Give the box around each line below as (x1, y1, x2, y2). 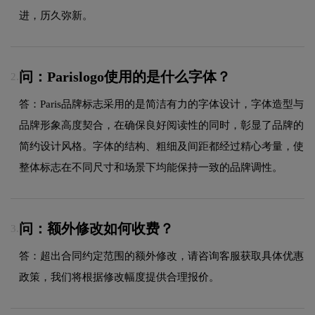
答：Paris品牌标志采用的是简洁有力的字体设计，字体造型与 (19, 98, 304, 110)
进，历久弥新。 (19, 9, 93, 21)
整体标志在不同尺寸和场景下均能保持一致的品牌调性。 (19, 161, 283, 173)
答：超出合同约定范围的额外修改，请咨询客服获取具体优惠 (19, 250, 304, 262)
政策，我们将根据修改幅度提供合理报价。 (19, 271, 219, 283)
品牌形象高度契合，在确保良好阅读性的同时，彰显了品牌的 (19, 119, 304, 131)
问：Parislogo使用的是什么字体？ (19, 68, 231, 84)
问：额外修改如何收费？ (19, 220, 174, 236)
